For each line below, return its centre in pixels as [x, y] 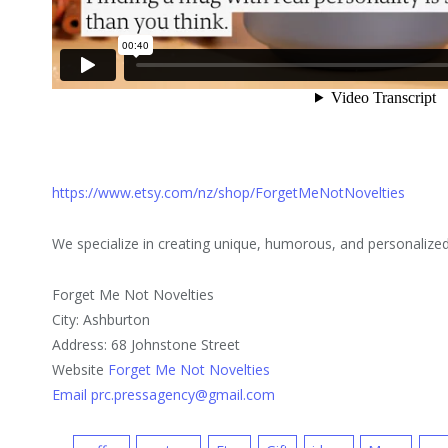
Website [80, 370]
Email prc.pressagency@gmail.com [164, 395]
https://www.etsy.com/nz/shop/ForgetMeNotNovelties [229, 193]
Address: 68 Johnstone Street [146, 345]
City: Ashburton [101, 320]
